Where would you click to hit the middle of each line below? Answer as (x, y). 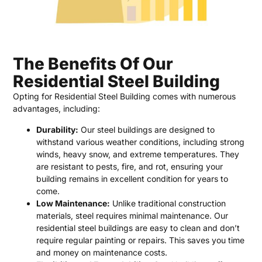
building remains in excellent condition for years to (132, 178)
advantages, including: (57, 109)
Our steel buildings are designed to (147, 129)
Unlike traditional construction (168, 203)
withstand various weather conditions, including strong (141, 142)
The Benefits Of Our (93, 64)
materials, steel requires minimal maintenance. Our (132, 215)
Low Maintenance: (73, 203)
